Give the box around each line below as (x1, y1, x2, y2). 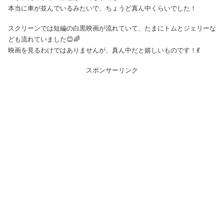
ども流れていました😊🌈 (8, 35, 80, 43)
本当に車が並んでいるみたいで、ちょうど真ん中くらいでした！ (8, 4, 196, 12)
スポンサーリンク (86, 66, 138, 74)
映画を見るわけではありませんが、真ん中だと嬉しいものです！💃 (8, 46, 200, 54)
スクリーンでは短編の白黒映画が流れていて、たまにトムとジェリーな (8, 24, 216, 32)
